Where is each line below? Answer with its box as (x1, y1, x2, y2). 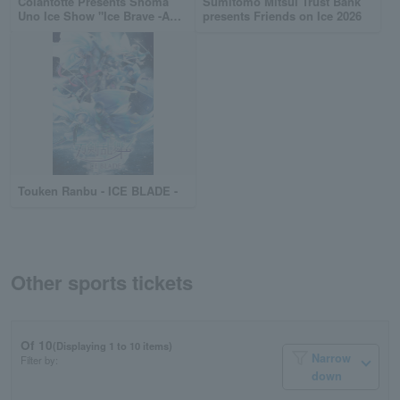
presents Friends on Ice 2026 (203, 6, 362, 24)
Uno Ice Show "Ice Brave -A (18, 6, 170, 24)
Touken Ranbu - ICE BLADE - (18, 181, 178, 199)
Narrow (312, 349, 351, 366)
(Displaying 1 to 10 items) (53, 337, 172, 353)
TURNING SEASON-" (18, 21, 131, 38)
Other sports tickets (11, 267, 193, 296)
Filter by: (21, 352, 58, 367)
